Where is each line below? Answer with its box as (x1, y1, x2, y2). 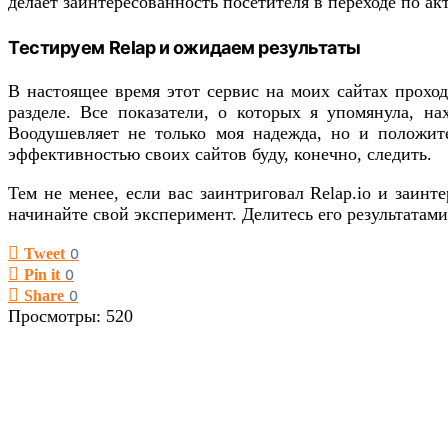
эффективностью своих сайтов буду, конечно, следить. (8, 144, 432, 165)
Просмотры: (8, 306, 101, 327)
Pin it (24, 266, 60, 284)
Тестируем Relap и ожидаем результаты (8, 36, 361, 58)
